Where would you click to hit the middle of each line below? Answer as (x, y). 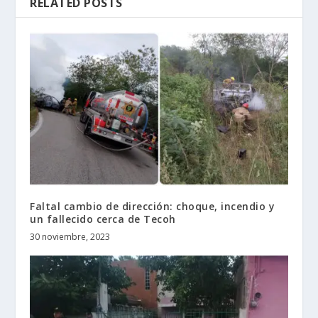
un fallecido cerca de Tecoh (103, 219)
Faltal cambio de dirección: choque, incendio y (153, 207)
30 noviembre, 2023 (70, 237)
